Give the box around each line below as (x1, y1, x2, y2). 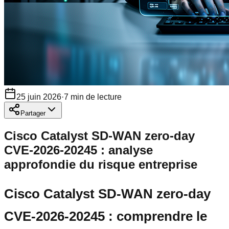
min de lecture (71, 93, 122, 101)
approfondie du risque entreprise (4, 157, 197, 171)
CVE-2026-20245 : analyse (4, 143, 153, 157)
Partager (20, 109, 45, 117)
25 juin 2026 (16, 93, 61, 101)
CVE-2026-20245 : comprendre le (4, 209, 207, 224)
